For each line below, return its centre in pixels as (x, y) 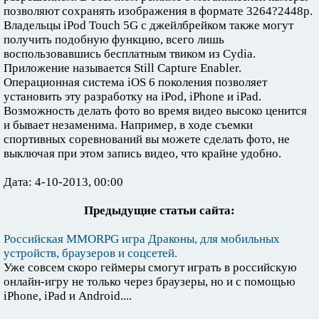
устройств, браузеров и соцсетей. (90, 253)
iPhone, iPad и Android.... (68, 296)
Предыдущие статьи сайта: (159, 210)
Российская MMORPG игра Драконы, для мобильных (142, 239)
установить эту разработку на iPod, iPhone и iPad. (132, 96)
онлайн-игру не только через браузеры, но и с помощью (150, 282)
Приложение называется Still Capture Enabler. (122, 68)
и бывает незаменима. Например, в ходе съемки (128, 125)
